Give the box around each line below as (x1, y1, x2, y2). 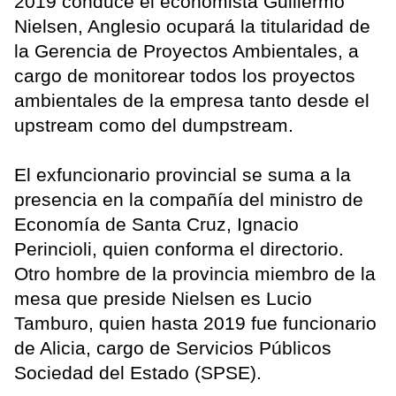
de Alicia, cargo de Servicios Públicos (14, 337, 331, 358)
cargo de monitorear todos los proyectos (14, 65, 355, 86)
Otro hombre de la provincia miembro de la (14, 263, 376, 284)
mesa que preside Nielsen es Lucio (14, 287, 312, 308)
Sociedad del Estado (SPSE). (14, 362, 267, 383)
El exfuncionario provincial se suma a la (14, 164, 351, 185)
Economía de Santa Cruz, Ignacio (14, 213, 299, 234)
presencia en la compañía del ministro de (14, 188, 363, 209)
